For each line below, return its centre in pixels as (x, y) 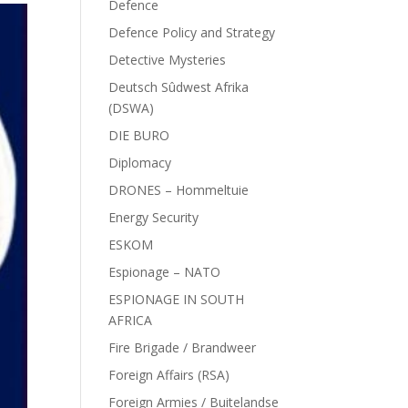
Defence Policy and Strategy (192, 32)
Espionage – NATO (165, 272)
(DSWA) (132, 108)
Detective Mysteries (168, 60)
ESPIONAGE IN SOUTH (177, 299)
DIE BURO (139, 135)
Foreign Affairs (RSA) (169, 375)
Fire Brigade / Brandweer (183, 347)
